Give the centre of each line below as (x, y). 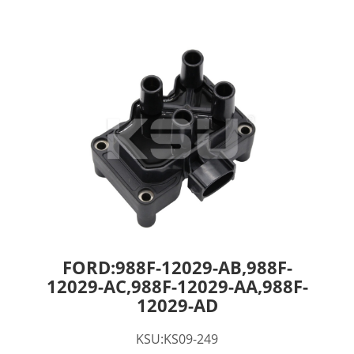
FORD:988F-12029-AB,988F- (177, 267)
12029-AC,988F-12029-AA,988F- (177, 286)
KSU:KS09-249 (177, 339)
